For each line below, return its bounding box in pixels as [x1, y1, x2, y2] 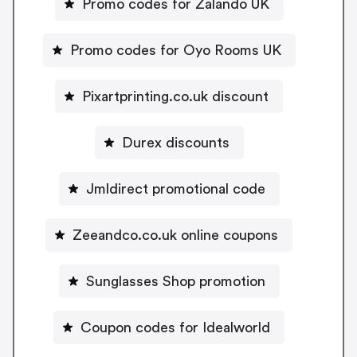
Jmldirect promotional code [85, 181, 265, 196]
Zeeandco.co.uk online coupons [73, 227, 278, 242]
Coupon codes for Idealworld [80, 320, 270, 335]
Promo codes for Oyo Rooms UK [69, 42, 281, 57]
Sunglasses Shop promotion [85, 273, 265, 288]
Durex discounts [121, 135, 229, 150]
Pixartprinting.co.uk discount [82, 88, 269, 104]
